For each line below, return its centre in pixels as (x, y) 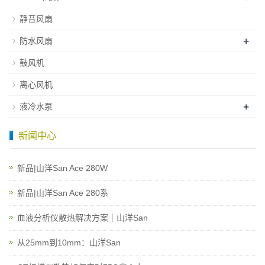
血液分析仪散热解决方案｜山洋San (83, 217)
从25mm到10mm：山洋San (69, 242)
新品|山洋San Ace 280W (62, 168)
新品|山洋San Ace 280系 (63, 193)
